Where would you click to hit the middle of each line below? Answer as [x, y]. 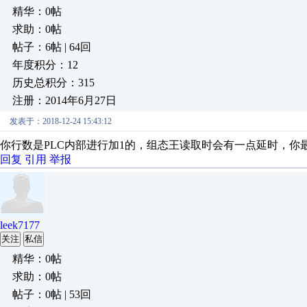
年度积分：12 [45, 65]
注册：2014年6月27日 [64, 100]
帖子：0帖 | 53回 [52, 294]
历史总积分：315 [53, 83]
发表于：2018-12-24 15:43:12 [61, 121]
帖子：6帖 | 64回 [52, 47]
